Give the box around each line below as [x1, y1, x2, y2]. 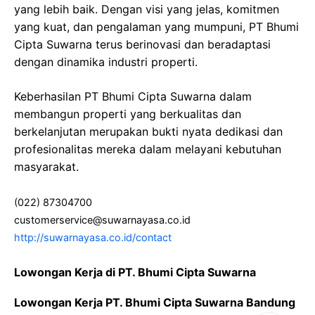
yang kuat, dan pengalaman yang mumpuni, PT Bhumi [14, 20, 299, 34]
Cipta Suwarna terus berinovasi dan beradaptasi [14, 37, 271, 51]
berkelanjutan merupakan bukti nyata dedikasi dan [14, 124, 283, 139]
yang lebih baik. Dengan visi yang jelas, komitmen [14, 2, 279, 16]
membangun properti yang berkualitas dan [14, 107, 241, 121]
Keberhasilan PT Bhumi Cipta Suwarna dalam [14, 89, 252, 103]
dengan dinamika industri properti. [14, 55, 198, 69]
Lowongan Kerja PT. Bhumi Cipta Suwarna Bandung [14, 295, 295, 309]
